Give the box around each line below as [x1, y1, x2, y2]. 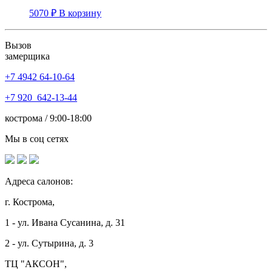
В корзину [59, 7, 101, 18]
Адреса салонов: [5, 175, 73, 186]
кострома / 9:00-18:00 [5, 112, 92, 123]
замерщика [5, 50, 50, 61]
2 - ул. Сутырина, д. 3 [5, 237, 93, 248]
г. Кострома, [5, 196, 55, 207]
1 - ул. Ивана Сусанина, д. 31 [5, 217, 125, 228]
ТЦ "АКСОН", [5, 258, 67, 269]
